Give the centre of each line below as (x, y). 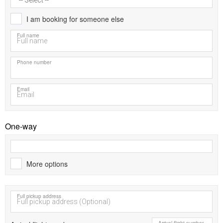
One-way (21, 126)
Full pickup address (39, 196)
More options (47, 164)
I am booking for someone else (75, 19)
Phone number (34, 62)
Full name (28, 35)
